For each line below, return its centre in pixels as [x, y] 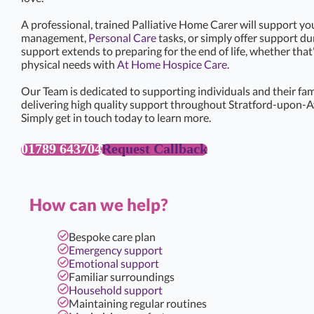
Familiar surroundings [122, 277]
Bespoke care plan [112, 237]
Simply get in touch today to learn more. [116, 117]
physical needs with [69, 64]
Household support [116, 290]
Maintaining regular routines [138, 303]
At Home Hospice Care [172, 64]
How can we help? [99, 204]
